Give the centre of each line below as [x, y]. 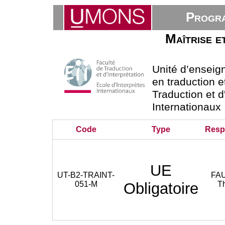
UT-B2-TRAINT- [86, 175]
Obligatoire [161, 189]
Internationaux [187, 107]
